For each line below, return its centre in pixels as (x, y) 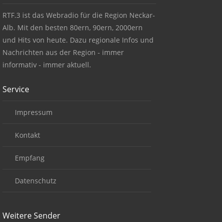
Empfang (30, 158)
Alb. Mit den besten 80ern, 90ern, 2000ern (73, 28)
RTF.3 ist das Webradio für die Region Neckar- (79, 15)
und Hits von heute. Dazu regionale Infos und (78, 40)
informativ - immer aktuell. (47, 65)
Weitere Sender (31, 216)
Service (16, 89)
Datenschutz (36, 181)
